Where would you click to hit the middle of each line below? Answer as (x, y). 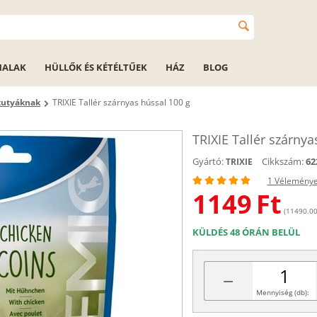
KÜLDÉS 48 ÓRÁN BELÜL (246, 232)
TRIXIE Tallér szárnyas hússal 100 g (121, 102)
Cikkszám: (282, 161)
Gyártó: (208, 161)
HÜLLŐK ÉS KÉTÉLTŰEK (96, 67)
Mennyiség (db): (282, 292)
